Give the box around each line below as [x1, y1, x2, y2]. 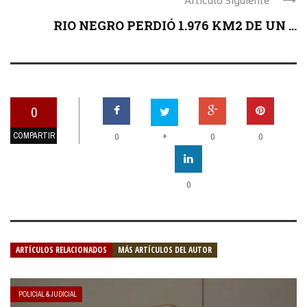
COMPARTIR [12, 130, 55, 141]
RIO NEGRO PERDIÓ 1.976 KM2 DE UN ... [53, 16, 297, 34]
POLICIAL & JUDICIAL [19, 289, 77, 299]
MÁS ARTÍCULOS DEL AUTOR [118, 243, 212, 256]
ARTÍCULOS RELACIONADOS [16, 243, 107, 256]
